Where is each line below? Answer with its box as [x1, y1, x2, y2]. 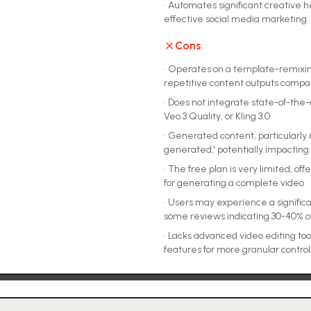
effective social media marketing [164, 13, 307, 25]
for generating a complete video [164, 177, 304, 189]
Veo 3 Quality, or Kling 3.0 [164, 110, 270, 122]
